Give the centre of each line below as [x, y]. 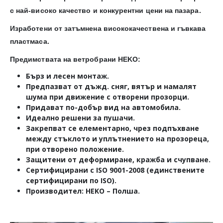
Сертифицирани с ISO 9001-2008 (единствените [115, 170]
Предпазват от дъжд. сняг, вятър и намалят [111, 86]
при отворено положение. [75, 149]
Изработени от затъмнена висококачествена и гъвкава [108, 28]
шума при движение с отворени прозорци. [108, 97]
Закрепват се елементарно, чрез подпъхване [112, 128]
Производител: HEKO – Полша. [83, 191]
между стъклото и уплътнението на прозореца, [117, 138]
